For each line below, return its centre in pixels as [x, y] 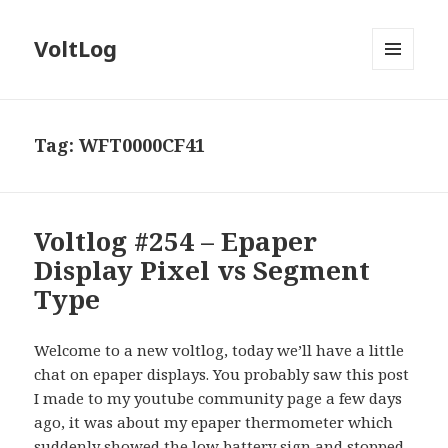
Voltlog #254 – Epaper [176, 241]
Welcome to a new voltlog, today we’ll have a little [219, 350]
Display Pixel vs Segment [202, 270]
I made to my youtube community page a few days [218, 398]
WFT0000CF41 [142, 145]
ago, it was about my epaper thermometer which [214, 422]
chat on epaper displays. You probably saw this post [222, 374]
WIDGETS [401, 112]
